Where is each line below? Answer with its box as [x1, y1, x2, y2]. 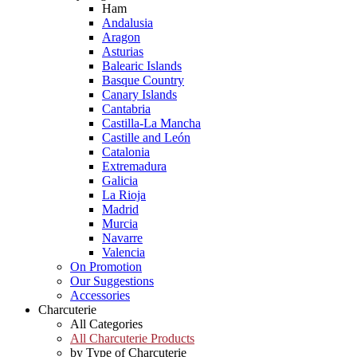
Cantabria [102, 102, 151, 116]
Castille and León [102, 131, 190, 144]
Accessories [70, 288, 130, 302]
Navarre [102, 231, 143, 245]
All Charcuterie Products [70, 331, 194, 345]
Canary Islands [102, 88, 177, 101]
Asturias [102, 45, 143, 58]
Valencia [102, 245, 145, 259]
